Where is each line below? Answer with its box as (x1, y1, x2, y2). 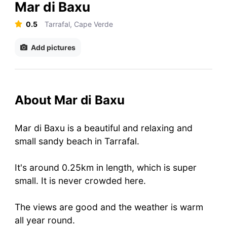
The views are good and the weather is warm (14, 201, 203, 212)
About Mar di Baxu (14, 92, 125, 107)
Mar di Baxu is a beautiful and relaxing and (14, 122, 193, 133)
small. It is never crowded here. (14, 175, 146, 186)
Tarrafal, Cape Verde (45, 19, 113, 28)
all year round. (14, 214, 75, 225)
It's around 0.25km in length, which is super (14, 162, 197, 173)
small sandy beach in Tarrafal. (14, 135, 139, 146)
